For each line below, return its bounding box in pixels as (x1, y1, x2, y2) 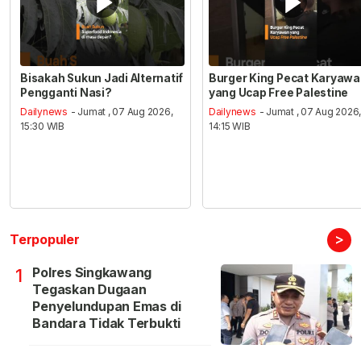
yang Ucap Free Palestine (208, 85, 349, 99)
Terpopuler (10, 231, 80, 248)
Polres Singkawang (32, 264, 152, 281)
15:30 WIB (20, 120, 65, 133)
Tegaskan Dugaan (32, 281, 147, 298)
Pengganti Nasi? (20, 85, 112, 99)
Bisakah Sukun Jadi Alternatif (20, 71, 184, 85)
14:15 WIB (208, 120, 251, 133)
